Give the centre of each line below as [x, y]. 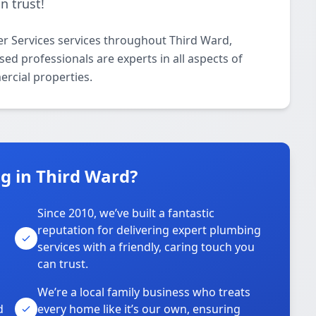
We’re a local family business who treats [144, 292]
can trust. [63, 264]
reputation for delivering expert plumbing [150, 230]
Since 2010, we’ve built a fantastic [126, 213]
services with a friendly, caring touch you [146, 247]
